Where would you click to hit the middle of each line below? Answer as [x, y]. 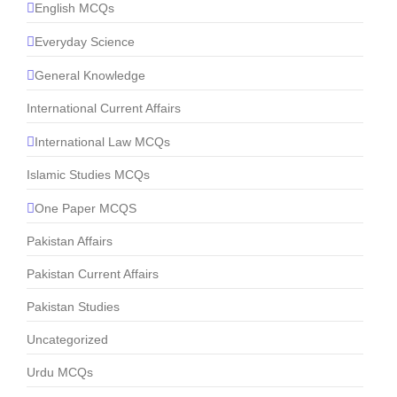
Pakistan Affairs [70, 241]
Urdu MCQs [60, 373]
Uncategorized [67, 340]
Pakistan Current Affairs [93, 274]
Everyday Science [85, 41]
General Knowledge [90, 75]
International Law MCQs [102, 141]
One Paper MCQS [86, 208]
